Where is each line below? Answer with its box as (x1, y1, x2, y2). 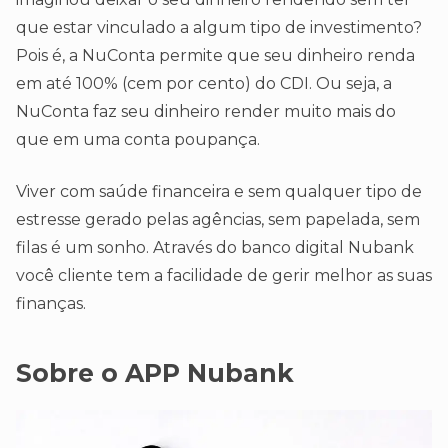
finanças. (16, 294, 86, 314)
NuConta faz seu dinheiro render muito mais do (16, 102, 396, 122)
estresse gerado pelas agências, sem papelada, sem (16, 210, 420, 230)
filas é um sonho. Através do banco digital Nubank (16, 238, 414, 258)
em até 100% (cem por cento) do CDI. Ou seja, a (16, 74, 392, 94)
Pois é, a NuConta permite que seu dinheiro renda (16, 46, 415, 66)
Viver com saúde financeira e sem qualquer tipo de (16, 182, 422, 202)
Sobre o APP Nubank (16, 358, 294, 389)
